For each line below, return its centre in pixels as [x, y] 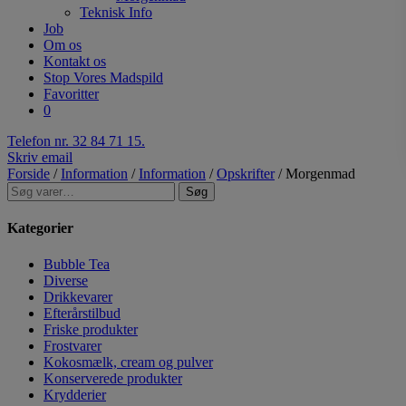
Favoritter [71, 94]
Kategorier [40, 228]
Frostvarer [72, 345]
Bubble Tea [77, 264]
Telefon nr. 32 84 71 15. [76, 141]
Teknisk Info [116, 12]
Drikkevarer [78, 296]
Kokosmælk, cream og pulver [128, 362]
